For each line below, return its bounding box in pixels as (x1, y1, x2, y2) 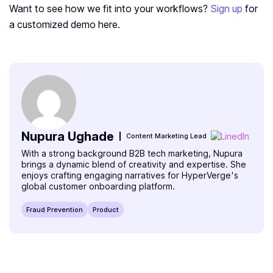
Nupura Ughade (21, 129, 114, 144)
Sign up (210, 2, 243, 15)
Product (93, 205, 119, 214)
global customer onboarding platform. (21, 181, 175, 192)
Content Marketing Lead (126, 132, 207, 141)
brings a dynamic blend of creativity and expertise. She (21, 159, 246, 170)
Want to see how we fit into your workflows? (9, 2, 210, 15)
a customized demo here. (9, 18, 120, 31)
